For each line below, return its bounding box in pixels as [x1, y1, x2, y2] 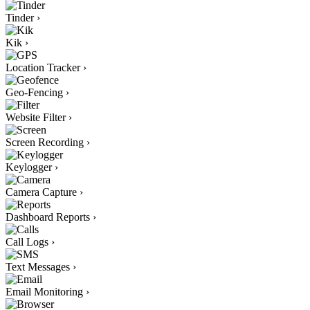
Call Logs [6, 235, 48, 248]
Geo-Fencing [6, 86, 63, 98]
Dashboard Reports [6, 210, 90, 223]
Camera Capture [6, 185, 77, 198]
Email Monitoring [6, 285, 83, 298]
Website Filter [6, 111, 66, 123]
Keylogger [6, 161, 52, 173]
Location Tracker [6, 61, 80, 73]
